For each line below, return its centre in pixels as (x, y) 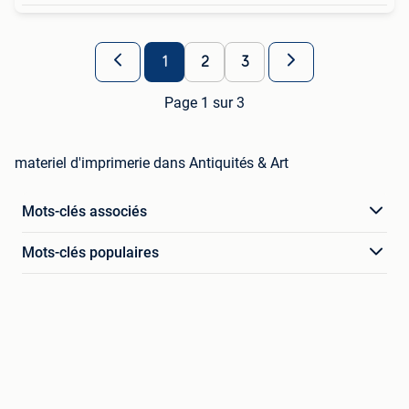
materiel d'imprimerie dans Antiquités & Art (152, 163)
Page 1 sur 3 (204, 102)
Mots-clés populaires (90, 252)
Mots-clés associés (84, 211)
